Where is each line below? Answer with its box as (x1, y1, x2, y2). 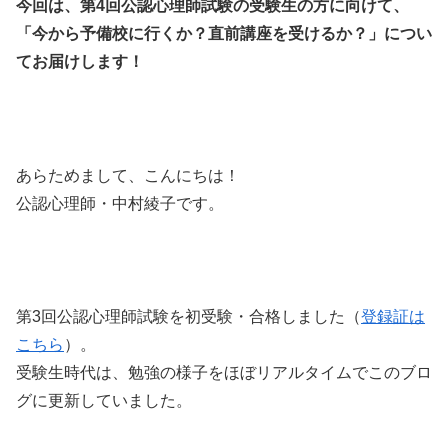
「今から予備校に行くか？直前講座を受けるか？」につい (16, 25, 432, 43)
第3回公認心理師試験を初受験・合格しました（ (16, 308, 361, 326)
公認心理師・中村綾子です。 (16, 194, 224, 212)
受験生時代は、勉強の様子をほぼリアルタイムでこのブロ (16, 364, 432, 382)
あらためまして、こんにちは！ (16, 166, 240, 184)
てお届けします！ (16, 53, 144, 71)
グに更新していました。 (16, 392, 192, 410)
